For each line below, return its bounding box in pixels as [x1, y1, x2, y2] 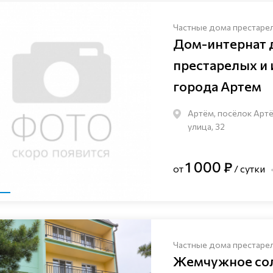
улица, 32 [188, 121, 225, 132]
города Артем [173, 78, 262, 95]
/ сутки [232, 163, 266, 175]
